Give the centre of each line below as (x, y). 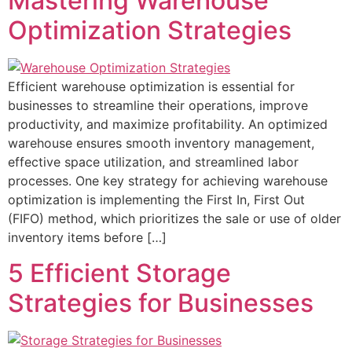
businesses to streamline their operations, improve (158, 106)
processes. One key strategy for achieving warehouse (168, 181)
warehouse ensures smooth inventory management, (161, 143)
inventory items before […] (87, 238)
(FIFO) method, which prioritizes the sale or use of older (174, 219)
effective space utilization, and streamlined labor (153, 162)
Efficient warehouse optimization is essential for (151, 87)
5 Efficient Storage (119, 273)
